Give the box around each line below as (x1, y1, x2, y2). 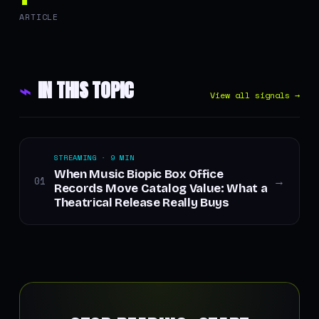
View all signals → (210, 89, 300, 101)
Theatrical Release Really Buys (53, 195, 229, 210)
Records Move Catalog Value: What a (53, 181, 268, 196)
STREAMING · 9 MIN (53, 152, 135, 163)
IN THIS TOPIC (37, 75, 134, 105)
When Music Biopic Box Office (53, 167, 224, 182)
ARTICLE (19, 11, 59, 23)
